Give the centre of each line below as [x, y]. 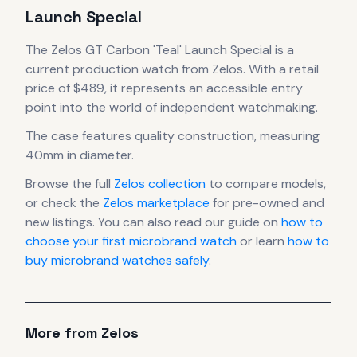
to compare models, [266, 183]
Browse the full [70, 183]
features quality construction [168, 135]
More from [63, 332]
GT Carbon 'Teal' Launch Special [178, 49]
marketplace [172, 202]
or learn [262, 241]
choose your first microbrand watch [131, 241]
